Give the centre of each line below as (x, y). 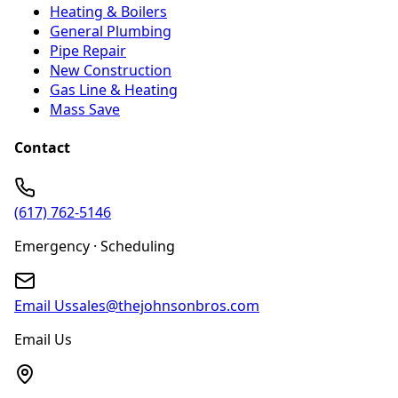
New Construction (111, 70)
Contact (42, 148)
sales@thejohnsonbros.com (166, 305)
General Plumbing (111, 31)
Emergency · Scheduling (95, 246)
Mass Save (85, 109)
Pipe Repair (88, 50)
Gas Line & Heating (114, 89)
